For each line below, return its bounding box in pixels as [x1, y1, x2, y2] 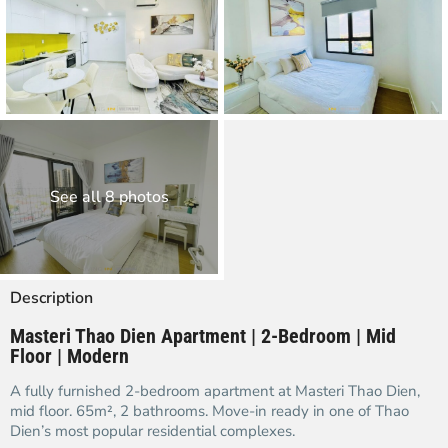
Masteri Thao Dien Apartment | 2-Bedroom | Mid [10, 324, 396, 348]
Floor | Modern [10, 344, 129, 368]
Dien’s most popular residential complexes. [10, 421, 295, 441]
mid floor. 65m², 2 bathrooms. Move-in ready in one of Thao [10, 401, 409, 421]
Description [10, 287, 93, 309]
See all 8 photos [49, 186, 169, 208]
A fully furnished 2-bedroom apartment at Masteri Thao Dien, [10, 381, 420, 401]
